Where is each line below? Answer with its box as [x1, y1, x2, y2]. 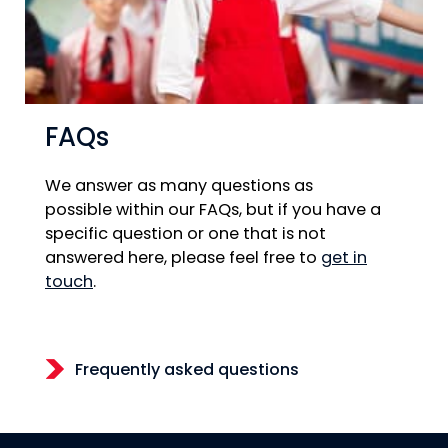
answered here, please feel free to [45, 251, 321, 267]
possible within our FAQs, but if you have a [45, 203, 381, 219]
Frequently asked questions [75, 363, 299, 380]
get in [321, 251, 367, 267]
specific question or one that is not [45, 227, 326, 243]
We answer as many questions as [45, 179, 313, 195]
